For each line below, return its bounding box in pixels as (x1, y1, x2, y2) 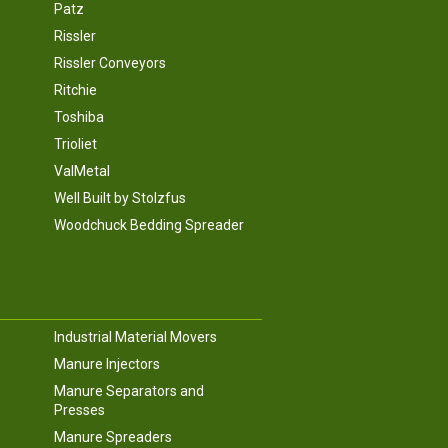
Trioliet (53, 136, 97, 153)
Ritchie (53, 82, 97, 99)
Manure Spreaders (53, 429, 172, 446)
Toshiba (53, 109, 104, 126)
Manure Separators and (53, 383, 204, 400)
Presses (53, 402, 105, 419)
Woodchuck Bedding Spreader (53, 217, 244, 234)
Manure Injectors (53, 356, 160, 373)
